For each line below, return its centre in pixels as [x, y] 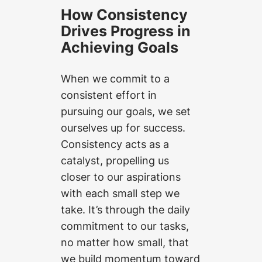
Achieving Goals [120, 47]
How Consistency [124, 14]
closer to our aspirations [121, 176]
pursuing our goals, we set [126, 111]
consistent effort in [109, 94]
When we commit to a [115, 78]
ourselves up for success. [123, 127]
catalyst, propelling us [115, 160]
